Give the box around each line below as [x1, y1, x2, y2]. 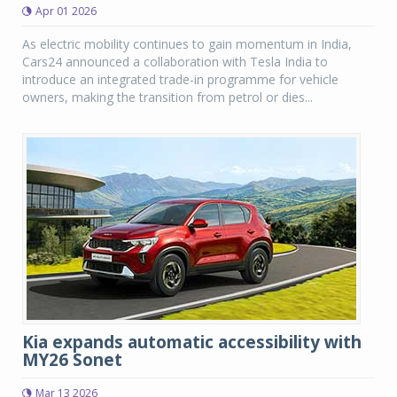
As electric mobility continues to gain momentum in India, [22, 35, 352, 52]
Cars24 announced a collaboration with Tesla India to [22, 53, 328, 70]
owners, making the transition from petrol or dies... [22, 89, 313, 105]
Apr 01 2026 [35, 4, 97, 19]
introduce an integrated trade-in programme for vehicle [22, 71, 339, 88]
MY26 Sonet [22, 348, 122, 371]
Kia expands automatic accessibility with [22, 331, 362, 354]
